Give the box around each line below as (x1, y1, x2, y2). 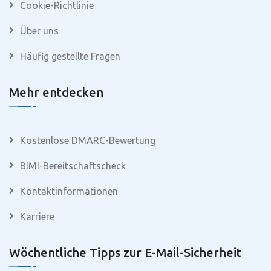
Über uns (20, 25, 59, 37)
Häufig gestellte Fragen (20, 51, 120, 62)
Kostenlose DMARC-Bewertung (20, 135, 155, 146)
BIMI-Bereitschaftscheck (20, 160, 126, 172)
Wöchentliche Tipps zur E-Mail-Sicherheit (9, 246, 241, 260)
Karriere (20, 211, 54, 223)
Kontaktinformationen (20, 186, 118, 197)
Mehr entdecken (9, 85, 103, 100)
